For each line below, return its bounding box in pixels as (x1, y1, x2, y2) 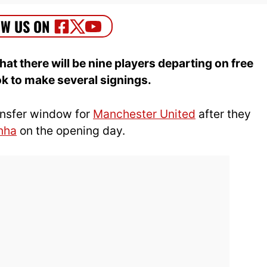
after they (195, 106, 251, 121)
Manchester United (93, 106, 195, 121)
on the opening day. (17, 123, 125, 138)
